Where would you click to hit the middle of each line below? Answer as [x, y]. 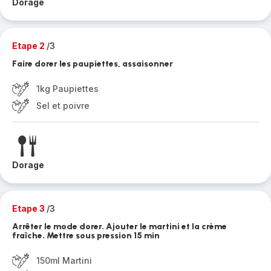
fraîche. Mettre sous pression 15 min [86, 236]
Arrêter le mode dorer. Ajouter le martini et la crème [119, 227]
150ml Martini [64, 260]
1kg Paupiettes [67, 89]
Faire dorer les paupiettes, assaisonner [93, 64]
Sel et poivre [63, 106]
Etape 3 [29, 208]
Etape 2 [29, 46]
